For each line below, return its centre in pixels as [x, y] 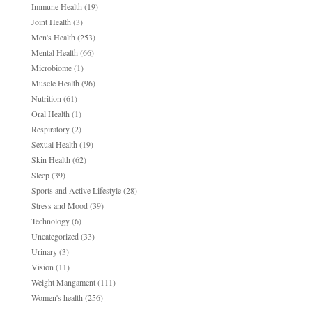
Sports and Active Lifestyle [76, 190]
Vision [42, 267]
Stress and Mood [59, 206]
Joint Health [51, 22]
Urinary [44, 252]
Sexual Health [54, 145]
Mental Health [54, 53]
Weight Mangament [63, 282]
